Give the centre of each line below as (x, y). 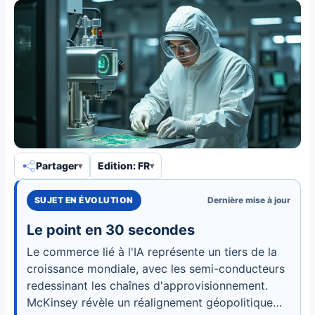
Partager (57, 166)
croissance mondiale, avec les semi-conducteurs (156, 268)
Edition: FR (124, 166)
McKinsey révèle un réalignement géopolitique (150, 302)
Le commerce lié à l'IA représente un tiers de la (152, 251)
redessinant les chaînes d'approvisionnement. (147, 285)
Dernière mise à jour (249, 200)
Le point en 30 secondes (111, 230)
